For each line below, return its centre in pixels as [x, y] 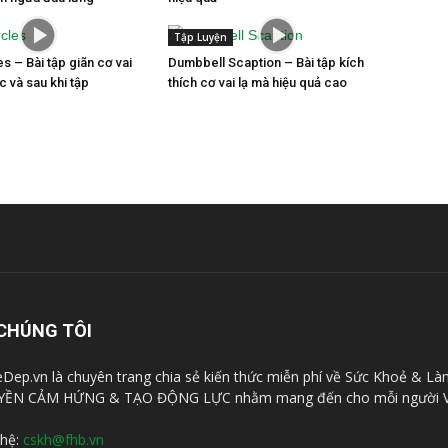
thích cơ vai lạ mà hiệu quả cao [257, 82]
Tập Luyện [200, 36]
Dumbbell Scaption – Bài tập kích [266, 62]
